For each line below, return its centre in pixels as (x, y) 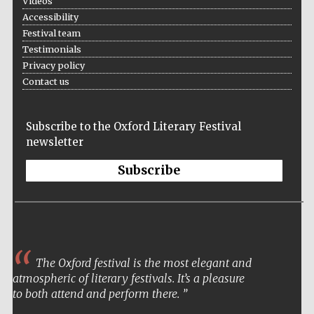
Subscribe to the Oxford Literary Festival (133, 126)
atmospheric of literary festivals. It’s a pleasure (128, 278)
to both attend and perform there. (97, 293)
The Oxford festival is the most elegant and (142, 262)
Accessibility (50, 16)
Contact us (46, 81)
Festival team (51, 33)
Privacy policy (53, 65)
